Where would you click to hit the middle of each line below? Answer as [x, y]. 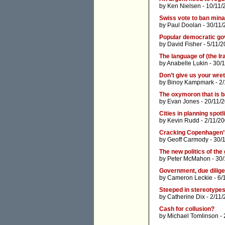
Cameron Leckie [190, 178]
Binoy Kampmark [191, 83]
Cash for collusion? [187, 209]
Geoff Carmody [188, 140]
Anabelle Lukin [187, 64]
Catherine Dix [186, 197]
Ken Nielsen [184, 6]
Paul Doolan [184, 25]
